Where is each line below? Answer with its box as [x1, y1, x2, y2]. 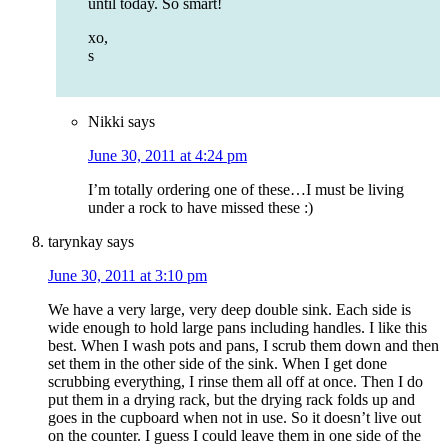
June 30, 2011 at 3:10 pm [48, 267, 207, 285]
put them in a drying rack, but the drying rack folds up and [48, 391, 415, 409]
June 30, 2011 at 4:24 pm [88, 147, 247, 165]
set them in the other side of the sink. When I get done [48, 355, 387, 373]
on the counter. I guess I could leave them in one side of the [48, 427, 421, 445]
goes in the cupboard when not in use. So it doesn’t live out [48, 409, 421, 427]
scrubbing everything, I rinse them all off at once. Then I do [48, 373, 423, 391]
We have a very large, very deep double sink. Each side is [48, 301, 411, 319]
